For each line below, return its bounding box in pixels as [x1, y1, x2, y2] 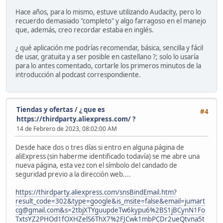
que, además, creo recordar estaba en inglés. [15, 25, 154, 34]
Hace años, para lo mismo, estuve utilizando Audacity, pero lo [15, 7, 201, 16]
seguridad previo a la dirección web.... [15, 170, 131, 179]
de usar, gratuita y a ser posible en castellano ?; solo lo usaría [15, 52, 199, 61]
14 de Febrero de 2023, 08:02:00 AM [16, 124, 117, 133]
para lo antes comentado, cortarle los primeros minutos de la [15, 61, 201, 70]
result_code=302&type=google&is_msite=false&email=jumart [15, 197, 205, 206]
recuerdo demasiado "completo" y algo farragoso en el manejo [15, 16, 206, 25]
